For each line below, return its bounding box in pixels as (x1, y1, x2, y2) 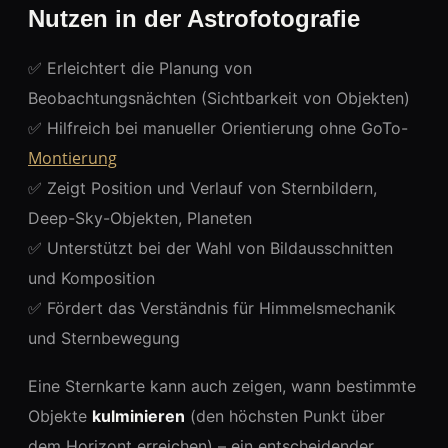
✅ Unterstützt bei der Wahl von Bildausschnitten (28, 238, 393, 258)
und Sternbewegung (28, 328, 180, 348)
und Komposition (28, 268, 155, 288)
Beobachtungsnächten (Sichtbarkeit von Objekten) (28, 88, 410, 108)
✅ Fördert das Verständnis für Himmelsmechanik (28, 298, 396, 318)
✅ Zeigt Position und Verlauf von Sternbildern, (28, 178, 377, 198)
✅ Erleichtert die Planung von (28, 58, 252, 78)
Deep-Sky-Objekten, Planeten (28, 208, 252, 228)
